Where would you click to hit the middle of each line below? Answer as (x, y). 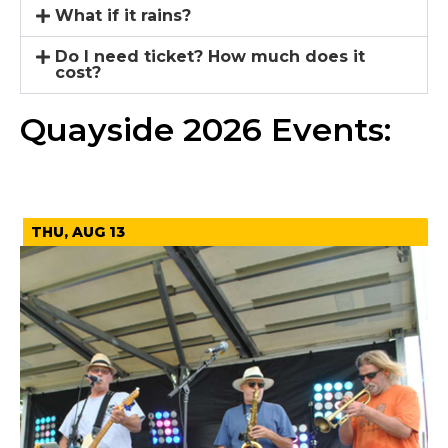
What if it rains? (123, 16)
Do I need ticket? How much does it (210, 57)
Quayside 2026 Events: (205, 130)
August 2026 (72, 178)
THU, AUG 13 (78, 232)
